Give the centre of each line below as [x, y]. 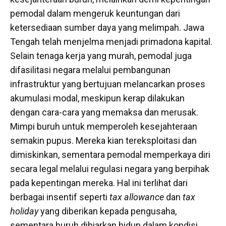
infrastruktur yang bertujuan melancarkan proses [108, 84]
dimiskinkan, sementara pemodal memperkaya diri [110, 155]
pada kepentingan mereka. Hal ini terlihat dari [99, 183]
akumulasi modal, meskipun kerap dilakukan [97, 98]
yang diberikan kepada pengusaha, [107, 211]
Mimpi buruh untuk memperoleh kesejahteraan [104, 127]
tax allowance [137, 197]
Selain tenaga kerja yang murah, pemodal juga [101, 56]
